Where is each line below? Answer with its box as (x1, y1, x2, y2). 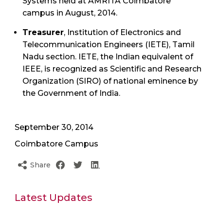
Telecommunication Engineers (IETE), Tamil (22, 39, 195, 49)
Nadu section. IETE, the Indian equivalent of (22, 52, 193, 61)
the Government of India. (22, 88, 120, 98)
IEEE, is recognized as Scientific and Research (22, 64, 201, 73)
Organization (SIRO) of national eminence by (22, 76, 198, 86)
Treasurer (22, 27, 64, 37)
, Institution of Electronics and (64, 27, 181, 37)
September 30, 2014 (15, 122, 93, 132)
